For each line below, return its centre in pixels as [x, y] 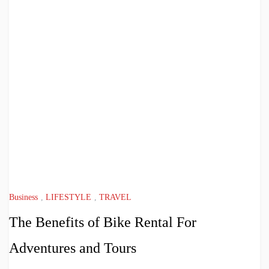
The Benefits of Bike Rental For [103, 222]
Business [23, 198]
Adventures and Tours [73, 248]
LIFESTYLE [68, 198]
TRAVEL [115, 198]
